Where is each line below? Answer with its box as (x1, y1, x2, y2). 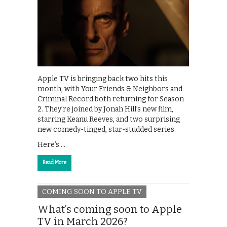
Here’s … (37, 140, 65, 149)
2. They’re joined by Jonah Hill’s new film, (37, 104, 173, 113)
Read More (43, 159, 66, 166)
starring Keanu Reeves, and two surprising (37, 115, 180, 124)
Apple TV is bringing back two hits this (37, 74, 168, 83)
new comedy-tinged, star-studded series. (37, 125, 176, 134)
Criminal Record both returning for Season (37, 94, 184, 103)
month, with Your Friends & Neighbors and (37, 84, 182, 93)
